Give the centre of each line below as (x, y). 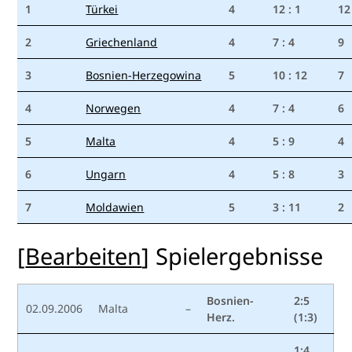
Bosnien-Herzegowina (144, 75)
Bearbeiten (84, 256)
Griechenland (122, 42)
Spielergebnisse (240, 256)
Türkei (102, 9)
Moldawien (115, 207)
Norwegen (114, 108)
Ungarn (106, 174)
